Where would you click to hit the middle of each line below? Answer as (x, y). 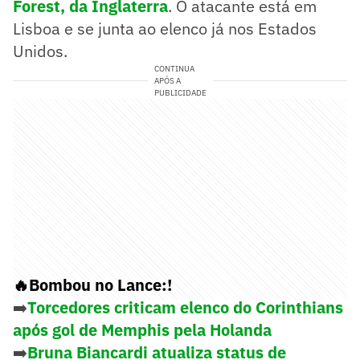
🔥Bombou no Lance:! (92, 284)
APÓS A (167, 80)
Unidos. (40, 51)
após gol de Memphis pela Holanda (142, 329)
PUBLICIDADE (180, 92)
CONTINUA (174, 68)
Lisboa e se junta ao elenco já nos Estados (165, 28)
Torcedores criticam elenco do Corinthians (185, 307)
